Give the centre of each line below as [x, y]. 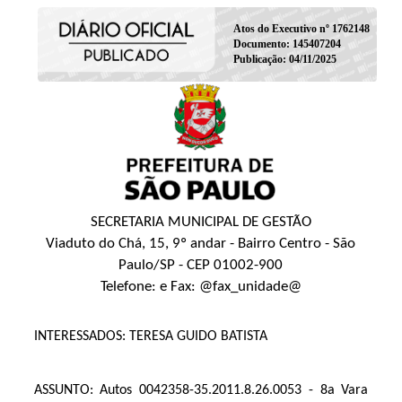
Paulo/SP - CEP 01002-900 [201, 266]
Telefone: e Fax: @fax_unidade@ [201, 287]
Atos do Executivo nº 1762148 [301, 28]
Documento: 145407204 [287, 44]
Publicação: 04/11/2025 [284, 59]
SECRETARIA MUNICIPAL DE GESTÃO [201, 223]
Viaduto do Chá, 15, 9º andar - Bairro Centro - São [201, 244]
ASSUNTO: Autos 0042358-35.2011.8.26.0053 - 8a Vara [201, 391]
